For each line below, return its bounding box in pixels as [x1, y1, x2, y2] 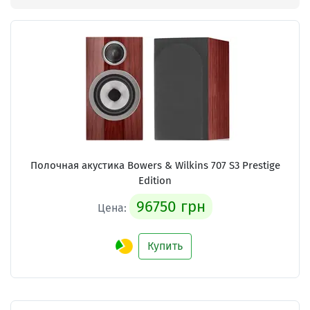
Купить [147, 239, 183, 253]
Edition [138, 174, 172, 187]
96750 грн [136, 197, 206, 216]
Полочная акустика [30, 158, 127, 172]
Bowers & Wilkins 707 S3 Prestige [127, 158, 280, 172]
